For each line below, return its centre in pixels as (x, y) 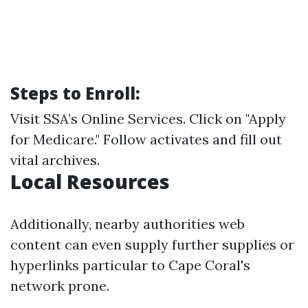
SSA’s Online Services (113, 119)
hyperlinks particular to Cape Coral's (130, 265)
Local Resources (90, 181)
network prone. (60, 286)
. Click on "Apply (234, 119)
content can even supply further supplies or (152, 244)
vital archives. (55, 160)
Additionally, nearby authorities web (128, 224)
